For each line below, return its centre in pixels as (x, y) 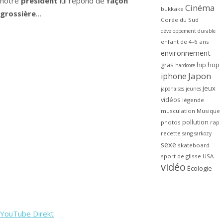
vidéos (170, 100)
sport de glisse (181, 156)
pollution (195, 122)
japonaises (172, 89)
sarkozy (203, 134)
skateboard (193, 145)
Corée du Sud (179, 20)
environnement (185, 53)
